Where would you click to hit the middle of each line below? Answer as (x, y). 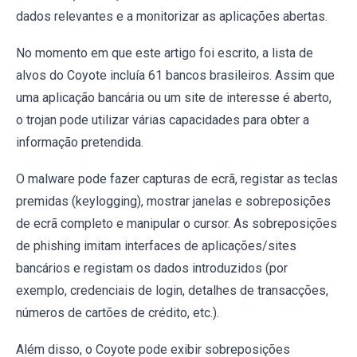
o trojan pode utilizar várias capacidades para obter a (163, 120)
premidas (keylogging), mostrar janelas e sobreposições (173, 201)
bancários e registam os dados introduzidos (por (152, 268)
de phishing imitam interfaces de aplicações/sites (156, 245)
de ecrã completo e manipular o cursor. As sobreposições (177, 223)
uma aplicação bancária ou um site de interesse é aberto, (174, 97)
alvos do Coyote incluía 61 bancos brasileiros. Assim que (175, 75)
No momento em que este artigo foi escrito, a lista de (165, 53)
